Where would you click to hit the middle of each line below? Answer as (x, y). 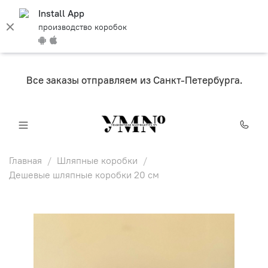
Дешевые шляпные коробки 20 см (84, 174)
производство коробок (83, 27)
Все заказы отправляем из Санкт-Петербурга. (134, 80)
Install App (61, 13)
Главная (25, 160)
